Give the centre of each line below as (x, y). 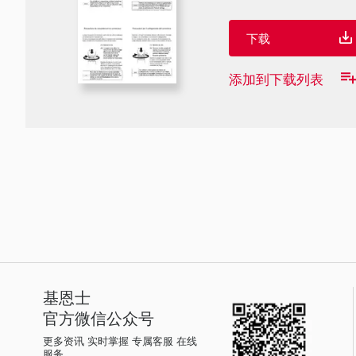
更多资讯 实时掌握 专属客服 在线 (120, 341)
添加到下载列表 (276, 78)
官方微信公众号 (99, 317)
